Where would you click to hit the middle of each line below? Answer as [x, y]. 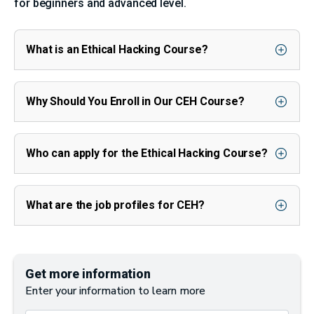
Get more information [88, 273]
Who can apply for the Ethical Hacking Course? [147, 153]
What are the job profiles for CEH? [115, 205]
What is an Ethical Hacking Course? [117, 49]
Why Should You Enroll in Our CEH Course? [135, 101]
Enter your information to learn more [115, 291]
